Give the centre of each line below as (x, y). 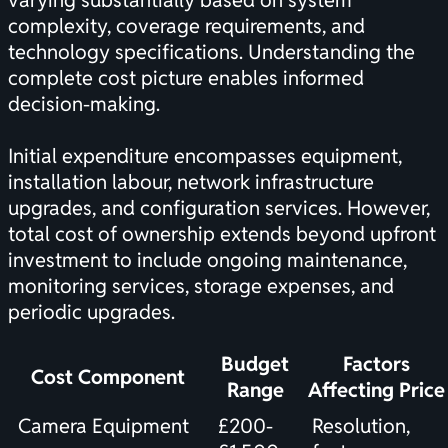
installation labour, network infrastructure (191, 182)
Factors (376, 364)
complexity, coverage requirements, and (186, 26)
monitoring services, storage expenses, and (201, 286)
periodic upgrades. (91, 312)
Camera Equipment (103, 426)
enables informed (283, 78)
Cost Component (108, 377)
